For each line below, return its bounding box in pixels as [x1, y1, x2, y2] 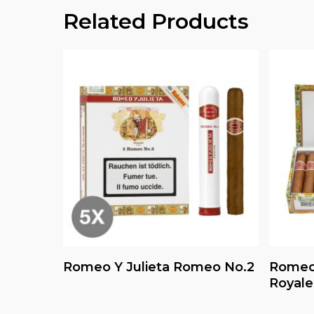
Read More [133, 253, 189, 266]
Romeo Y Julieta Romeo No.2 [63, 259, 254, 275]
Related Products [63, 8, 249, 35]
